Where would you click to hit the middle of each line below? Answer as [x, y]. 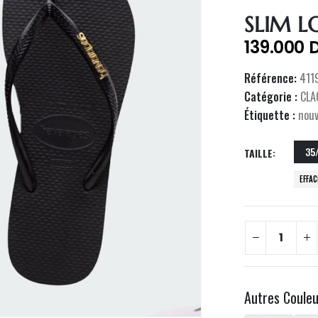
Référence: [272, 78]
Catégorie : [273, 97]
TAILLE [259, 153]
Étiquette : [272, 115]
